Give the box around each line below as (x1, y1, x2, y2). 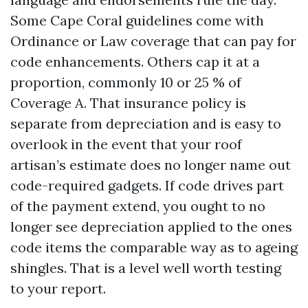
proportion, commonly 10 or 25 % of (10, 74, 241, 91)
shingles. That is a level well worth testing (10, 259, 281, 276)
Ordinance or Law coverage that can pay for (10, 32, 296, 49)
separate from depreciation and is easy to (10, 115, 281, 132)
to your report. (10, 280, 106, 297)
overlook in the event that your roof (10, 135, 242, 153)
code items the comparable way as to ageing (10, 239, 298, 256)
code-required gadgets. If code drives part (10, 177, 284, 194)
